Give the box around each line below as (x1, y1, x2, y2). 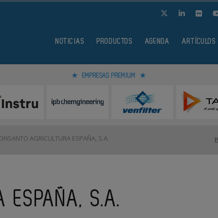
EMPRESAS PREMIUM (80, 72, 138, 79)
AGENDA (145, 38, 170, 45)
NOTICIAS (55, 38, 85, 45)
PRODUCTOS (97, 38, 133, 45)
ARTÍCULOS (182, 38, 216, 45)
